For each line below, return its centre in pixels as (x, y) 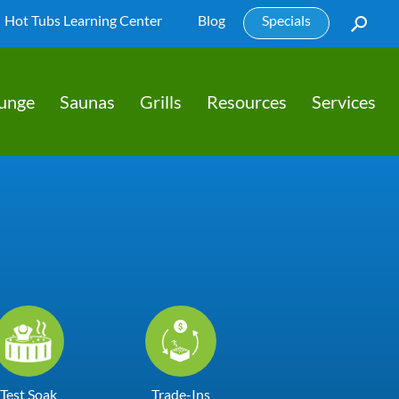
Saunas (87, 102)
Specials (286, 20)
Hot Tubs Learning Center (83, 20)
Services (344, 102)
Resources (247, 102)
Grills (161, 102)
